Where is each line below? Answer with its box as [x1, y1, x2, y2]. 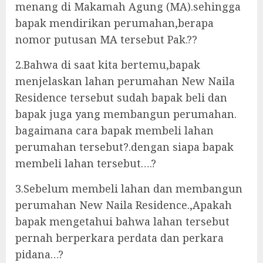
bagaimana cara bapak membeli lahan [15, 123, 214, 137]
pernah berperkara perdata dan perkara [15, 231, 224, 245]
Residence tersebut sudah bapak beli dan [15, 90, 227, 104]
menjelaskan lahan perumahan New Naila [15, 74, 235, 88]
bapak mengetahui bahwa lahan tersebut [15, 214, 230, 228]
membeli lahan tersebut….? [15, 156, 156, 170]
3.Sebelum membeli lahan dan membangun [15, 181, 242, 195]
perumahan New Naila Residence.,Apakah [15, 198, 232, 212]
